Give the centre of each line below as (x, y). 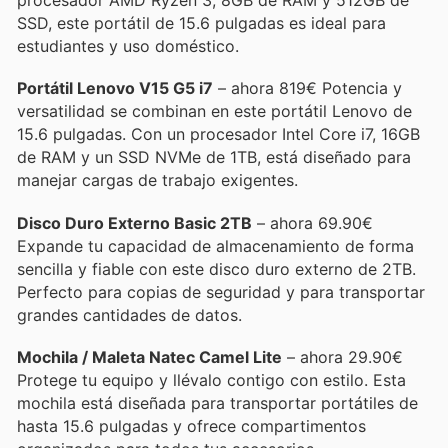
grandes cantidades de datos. (129, 314)
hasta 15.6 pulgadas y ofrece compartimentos (191, 425)
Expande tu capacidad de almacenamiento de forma (215, 245)
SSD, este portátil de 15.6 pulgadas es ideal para (201, 23)
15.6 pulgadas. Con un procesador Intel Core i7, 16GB (218, 134)
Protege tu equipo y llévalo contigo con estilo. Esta (211, 379)
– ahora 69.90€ (312, 222)
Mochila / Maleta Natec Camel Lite (149, 356)
